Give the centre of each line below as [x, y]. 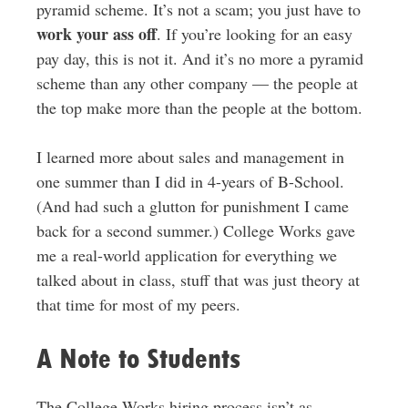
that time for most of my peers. [138, 304]
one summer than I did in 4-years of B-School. [190, 181]
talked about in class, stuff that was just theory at [198, 280]
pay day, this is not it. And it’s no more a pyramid [199, 58]
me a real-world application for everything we [186, 255]
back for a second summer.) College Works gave [195, 230]
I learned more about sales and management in [190, 157]
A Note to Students [138, 358]
